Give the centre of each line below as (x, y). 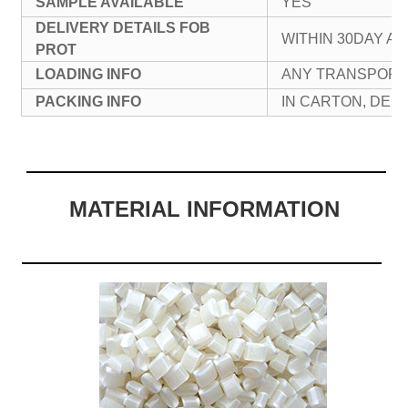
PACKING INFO (89, 101)
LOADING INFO (89, 74)
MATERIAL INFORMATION (204, 209)
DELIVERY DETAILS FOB (123, 27)
